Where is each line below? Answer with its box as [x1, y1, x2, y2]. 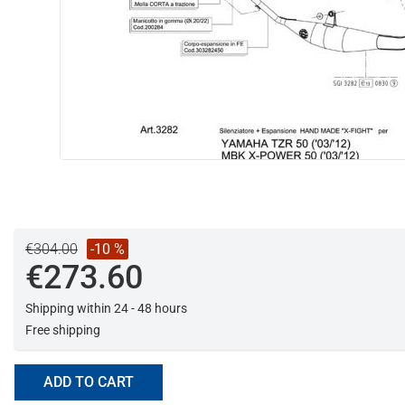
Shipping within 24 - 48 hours [25, 301, 187, 316]
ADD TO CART [43, 373, 134, 391]
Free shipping [25, 323, 100, 338]
